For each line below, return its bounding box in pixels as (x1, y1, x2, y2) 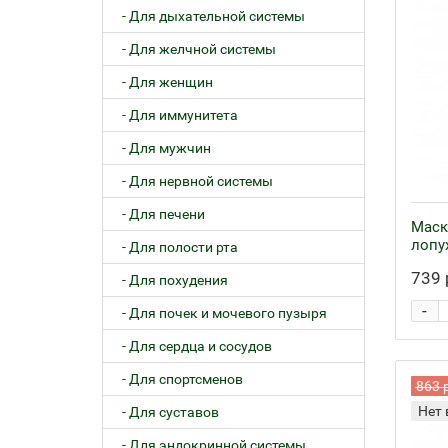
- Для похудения (113, 272, 228, 288)
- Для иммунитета (113, 107, 238, 123)
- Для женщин (113, 74, 213, 90)
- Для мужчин (113, 140, 211, 156)
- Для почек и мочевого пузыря (113, 305, 327, 321)
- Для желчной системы (113, 41, 276, 57)
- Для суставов (113, 404, 219, 420)
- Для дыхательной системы (113, 8, 305, 24)
